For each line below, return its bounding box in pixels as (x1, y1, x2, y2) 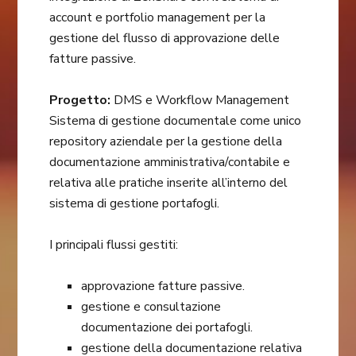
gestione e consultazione (81, 298, 222, 316)
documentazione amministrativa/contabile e (49, 153, 291, 172)
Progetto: (49, 91, 111, 110)
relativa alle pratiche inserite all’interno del (49, 174, 288, 192)
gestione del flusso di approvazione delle (49, 29, 281, 48)
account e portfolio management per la (49, 9, 266, 27)
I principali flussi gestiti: (49, 236, 179, 254)
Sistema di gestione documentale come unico (49, 112, 302, 130)
